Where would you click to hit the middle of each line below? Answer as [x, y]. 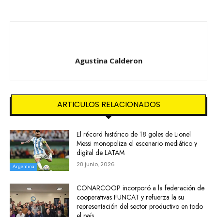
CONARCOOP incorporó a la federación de [141, 188]
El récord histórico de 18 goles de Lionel [134, 134]
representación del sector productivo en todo [140, 207]
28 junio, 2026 [96, 164]
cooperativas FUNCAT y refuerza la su [131, 197]
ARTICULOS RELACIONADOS [108, 104]
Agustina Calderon [108, 60]
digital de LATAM [101, 152]
